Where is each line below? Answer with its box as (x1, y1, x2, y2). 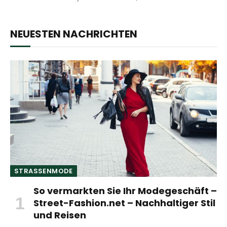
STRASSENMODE (14, 166, 69, 176)
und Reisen (33, 208, 86, 221)
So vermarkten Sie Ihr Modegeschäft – (33, 184, 217, 197)
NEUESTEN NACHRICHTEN (10, 27, 137, 42)
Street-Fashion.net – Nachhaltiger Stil (33, 196, 215, 209)
